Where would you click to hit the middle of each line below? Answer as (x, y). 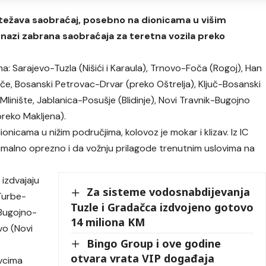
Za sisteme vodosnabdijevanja (169, 192)
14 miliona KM (108, 222)
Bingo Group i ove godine (154, 243)
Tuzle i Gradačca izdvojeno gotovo (162, 207)
